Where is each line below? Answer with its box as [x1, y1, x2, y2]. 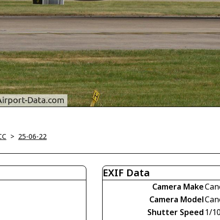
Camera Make [152, 181, 204, 192]
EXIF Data [103, 166, 150, 180]
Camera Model [149, 194, 204, 205]
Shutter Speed [147, 207, 204, 218]
